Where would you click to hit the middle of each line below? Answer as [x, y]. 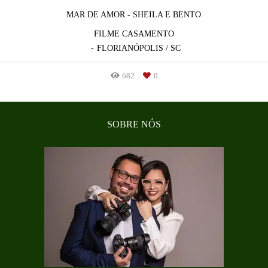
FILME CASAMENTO [134, 34]
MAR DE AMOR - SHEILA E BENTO [134, 15]
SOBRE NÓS [134, 124]
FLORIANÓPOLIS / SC [138, 48]
